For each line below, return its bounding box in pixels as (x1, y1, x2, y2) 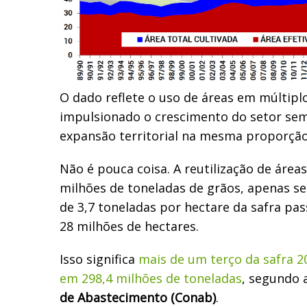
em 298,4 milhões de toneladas (60, 269, 242, 286)
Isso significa (60, 250, 138, 267)
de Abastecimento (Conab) (60, 288, 216, 306)
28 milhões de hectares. (60, 217, 199, 234)
